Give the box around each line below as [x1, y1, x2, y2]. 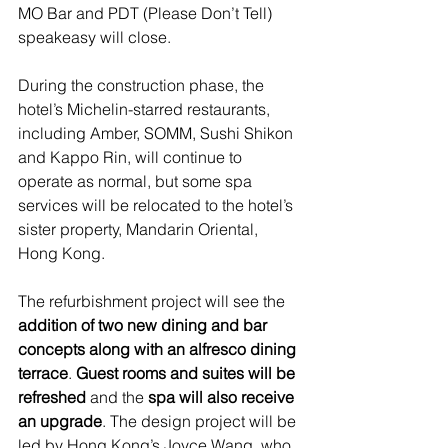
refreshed [18, 386, 86, 407]
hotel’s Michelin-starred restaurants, [18, 98, 274, 119]
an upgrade [18, 410, 102, 431]
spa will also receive [148, 386, 298, 407]
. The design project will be [102, 410, 300, 431]
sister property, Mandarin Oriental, [18, 218, 262, 239]
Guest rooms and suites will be [76, 362, 299, 383]
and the [86, 386, 148, 407]
